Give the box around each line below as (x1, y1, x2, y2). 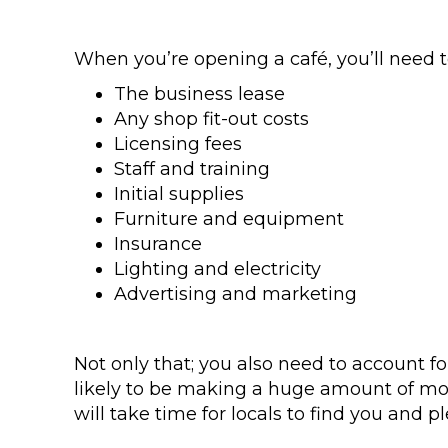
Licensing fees (114, 132, 242, 155)
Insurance (114, 232, 207, 255)
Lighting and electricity (114, 257, 321, 280)
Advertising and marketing (114, 282, 357, 305)
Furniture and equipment (114, 207, 349, 230)
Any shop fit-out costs (114, 107, 309, 130)
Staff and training (114, 157, 270, 180)
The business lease (114, 82, 285, 105)
